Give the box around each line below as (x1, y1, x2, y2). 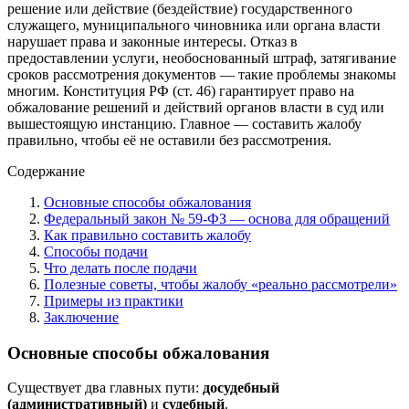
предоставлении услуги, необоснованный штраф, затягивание (7, 49, 396, 66)
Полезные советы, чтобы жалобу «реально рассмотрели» (44, 276, 397, 292)
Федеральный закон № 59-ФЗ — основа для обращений (44, 210, 390, 226)
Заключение (44, 309, 119, 325)
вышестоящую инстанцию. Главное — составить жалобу (7, 115, 362, 131)
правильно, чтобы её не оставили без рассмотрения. (7, 131, 331, 148)
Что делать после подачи (44, 259, 197, 276)
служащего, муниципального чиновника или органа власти (7, 16, 381, 33)
